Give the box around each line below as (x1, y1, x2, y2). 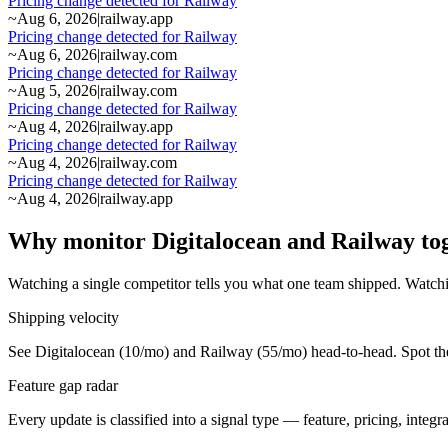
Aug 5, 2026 (17, 81, 97, 99)
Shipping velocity (8, 308, 119, 326)
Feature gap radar (8, 376, 118, 394)
